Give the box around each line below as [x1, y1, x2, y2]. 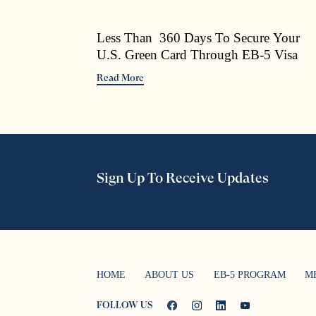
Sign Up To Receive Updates [96, 169, 269, 186]
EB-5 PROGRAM [213, 269, 286, 280]
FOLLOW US [96, 299, 153, 311]
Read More [96, 71, 144, 83]
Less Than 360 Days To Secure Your [96, 30, 300, 45]
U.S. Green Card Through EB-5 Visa [96, 47, 298, 62]
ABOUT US [145, 269, 194, 280]
